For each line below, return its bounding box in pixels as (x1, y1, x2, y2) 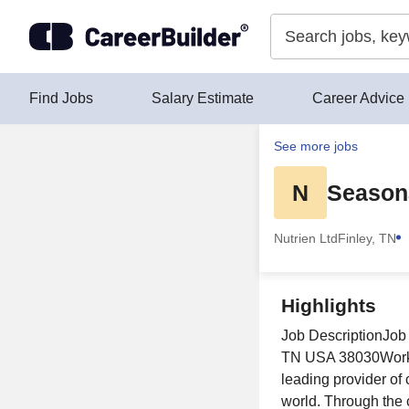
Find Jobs (29, 90, 93, 106)
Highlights (281, 295, 376, 316)
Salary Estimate (152, 90, 254, 106)
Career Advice (312, 90, 404, 106)
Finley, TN (338, 231, 396, 246)
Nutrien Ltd (274, 231, 338, 246)
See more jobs (274, 139, 358, 153)
